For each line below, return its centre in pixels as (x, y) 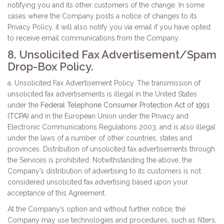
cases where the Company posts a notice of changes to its (102, 16)
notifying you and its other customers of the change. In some (106, 5)
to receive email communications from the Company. (93, 38)
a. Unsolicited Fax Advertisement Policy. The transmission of (104, 83)
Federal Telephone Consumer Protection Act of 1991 (125, 105)
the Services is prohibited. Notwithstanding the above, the (100, 160)
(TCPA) (18, 116)
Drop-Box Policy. (50, 66)
